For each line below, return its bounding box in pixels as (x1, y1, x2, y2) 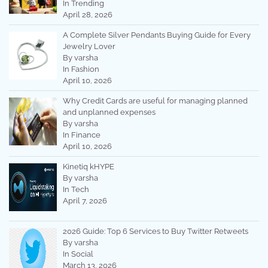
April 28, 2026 (62, 10, 112, 19)
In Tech (62, 184, 89, 194)
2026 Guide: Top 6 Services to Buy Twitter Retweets (62, 227, 248, 236)
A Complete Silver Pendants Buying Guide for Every (62, 30, 251, 39)
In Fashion (62, 64, 99, 74)
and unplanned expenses (62, 107, 156, 117)
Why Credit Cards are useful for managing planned (62, 96, 248, 105)
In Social (62, 249, 93, 259)
